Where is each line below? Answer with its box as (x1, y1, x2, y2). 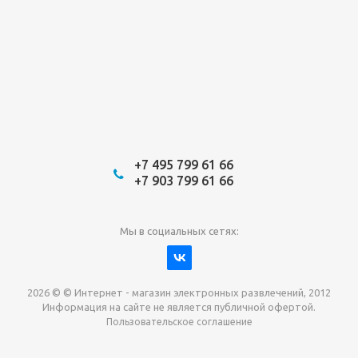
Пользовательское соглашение (105, 316, 253, 327)
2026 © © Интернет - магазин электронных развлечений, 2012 (27, 286, 331, 298)
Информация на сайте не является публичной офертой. (42, 300, 316, 312)
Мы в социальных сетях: (119, 225, 239, 237)
